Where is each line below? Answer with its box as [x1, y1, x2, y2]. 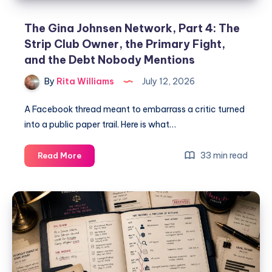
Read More [38, 150, 81, 160]
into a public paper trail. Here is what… [24, 118, 176, 130]
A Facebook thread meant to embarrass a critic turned [24, 103, 245, 115]
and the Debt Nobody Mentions [24, 53, 195, 67]
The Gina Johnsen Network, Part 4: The [24, 21, 240, 35]
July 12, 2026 [140, 76, 195, 87]
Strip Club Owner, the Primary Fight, [24, 37, 225, 51]
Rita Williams [55, 76, 114, 87]
